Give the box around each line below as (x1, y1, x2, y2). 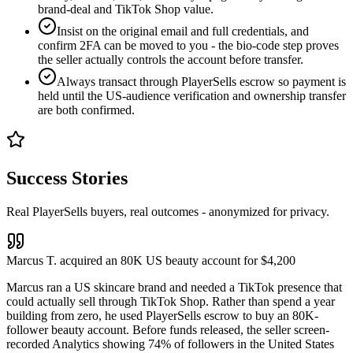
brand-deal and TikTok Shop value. (38, 2, 214, 16)
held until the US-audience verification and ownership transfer (38, 88, 346, 102)
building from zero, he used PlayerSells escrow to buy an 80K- (6, 308, 318, 322)
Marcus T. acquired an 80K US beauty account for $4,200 (6, 253, 295, 267)
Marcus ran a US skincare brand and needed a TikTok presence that (6, 280, 342, 294)
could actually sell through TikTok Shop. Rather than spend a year (6, 294, 335, 308)
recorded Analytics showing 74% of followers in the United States (6, 336, 334, 351)
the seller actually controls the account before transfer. (38, 52, 303, 66)
